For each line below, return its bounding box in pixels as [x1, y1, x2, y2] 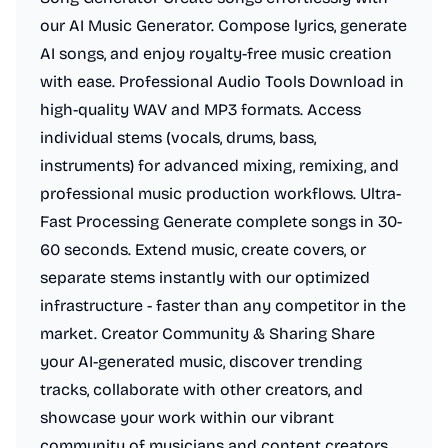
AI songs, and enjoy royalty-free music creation [40, 44, 392, 63]
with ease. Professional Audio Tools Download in [40, 72, 404, 91]
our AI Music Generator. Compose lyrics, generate [40, 16, 407, 35]
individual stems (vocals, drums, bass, [40, 128, 316, 147]
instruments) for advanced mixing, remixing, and [40, 156, 399, 175]
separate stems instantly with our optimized [40, 268, 370, 287]
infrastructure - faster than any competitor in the [40, 296, 406, 315]
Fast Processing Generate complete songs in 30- [40, 212, 402, 231]
